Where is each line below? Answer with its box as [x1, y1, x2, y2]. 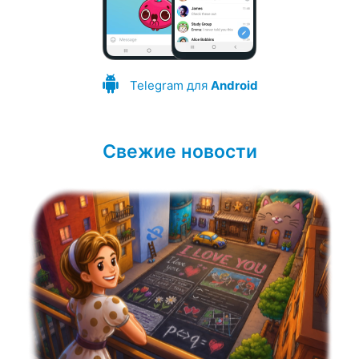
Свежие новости [102, 140, 257, 163]
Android [210, 78, 258, 93]
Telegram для [129, 78, 211, 93]
